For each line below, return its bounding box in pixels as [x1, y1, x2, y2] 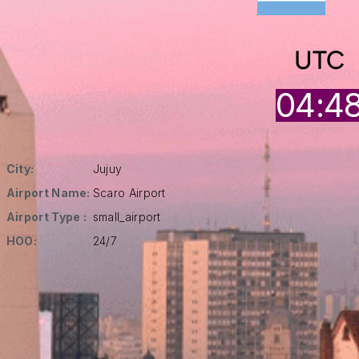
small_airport [92, 209, 161, 224]
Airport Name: [6, 185, 91, 200]
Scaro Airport [92, 185, 166, 200]
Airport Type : [6, 209, 87, 224]
